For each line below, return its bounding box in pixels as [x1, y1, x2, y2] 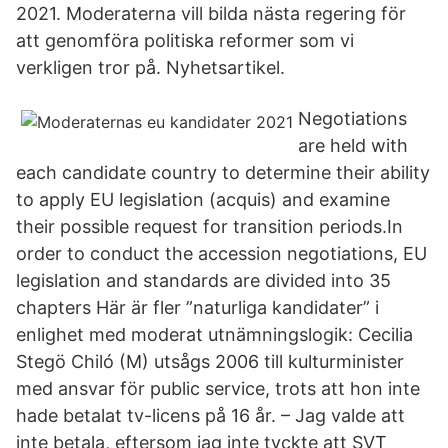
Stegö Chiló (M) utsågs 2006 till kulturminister [16, 351, 404, 372]
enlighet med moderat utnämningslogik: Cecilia [16, 324, 413, 345]
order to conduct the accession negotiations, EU [16, 243, 427, 264]
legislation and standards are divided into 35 [16, 270, 391, 291]
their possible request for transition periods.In [16, 216, 403, 237]
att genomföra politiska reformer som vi [16, 30, 354, 51]
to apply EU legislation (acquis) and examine [16, 189, 390, 210]
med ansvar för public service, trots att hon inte [16, 378, 420, 399]
